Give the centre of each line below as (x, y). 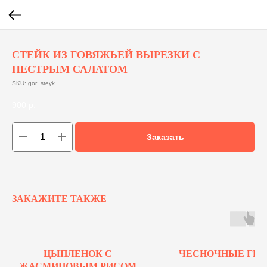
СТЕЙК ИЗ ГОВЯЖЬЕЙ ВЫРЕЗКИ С (106, 55)
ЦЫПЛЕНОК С (77, 253)
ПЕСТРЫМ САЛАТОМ (70, 69)
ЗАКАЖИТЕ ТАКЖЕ (59, 198)
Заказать (165, 137)
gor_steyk (41, 83)
